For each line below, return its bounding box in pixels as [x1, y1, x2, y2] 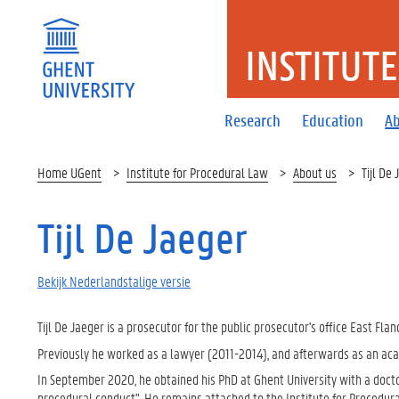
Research [224, 109, 281, 131]
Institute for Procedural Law [126, 163, 268, 182]
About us [293, 163, 337, 182]
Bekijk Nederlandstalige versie [37, 272, 191, 290]
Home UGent [37, 163, 102, 182]
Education [302, 109, 364, 131]
